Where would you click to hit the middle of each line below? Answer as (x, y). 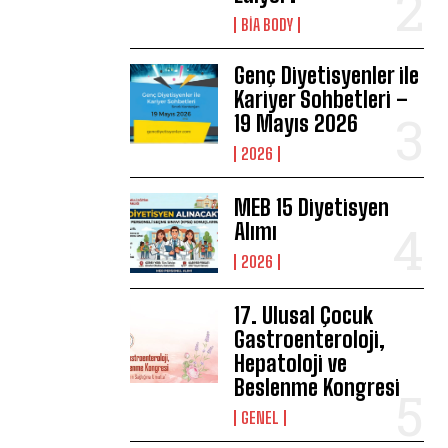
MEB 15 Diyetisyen (312, 208)
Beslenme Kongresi (317, 387)
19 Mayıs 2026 (296, 124)
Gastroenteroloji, (310, 339)
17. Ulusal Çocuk (304, 315)
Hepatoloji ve (291, 363)
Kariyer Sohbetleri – (321, 100)
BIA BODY (267, 25)
